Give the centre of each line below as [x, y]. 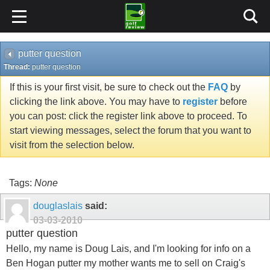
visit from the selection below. [72, 145]
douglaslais [58, 206]
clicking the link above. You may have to [96, 102]
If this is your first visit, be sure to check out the [109, 87]
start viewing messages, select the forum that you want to [130, 131]
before [232, 102]
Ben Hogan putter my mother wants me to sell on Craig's [126, 263]
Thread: [18, 67]
